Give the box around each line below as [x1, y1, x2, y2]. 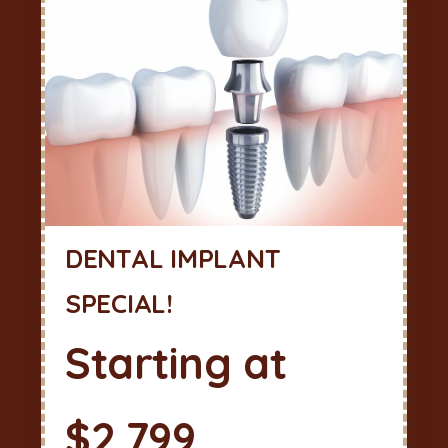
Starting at [65, 335, 287, 390]
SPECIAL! [65, 286, 173, 320]
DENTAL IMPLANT [65, 241, 281, 275]
